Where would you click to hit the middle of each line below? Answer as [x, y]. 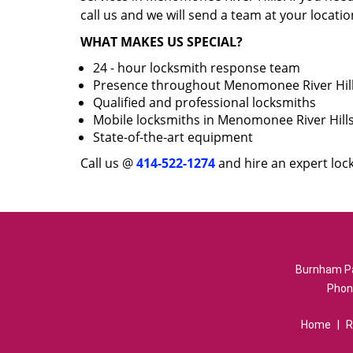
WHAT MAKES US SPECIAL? [162, 42]
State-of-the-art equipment [173, 137]
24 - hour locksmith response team [197, 68]
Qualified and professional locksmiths [204, 102]
